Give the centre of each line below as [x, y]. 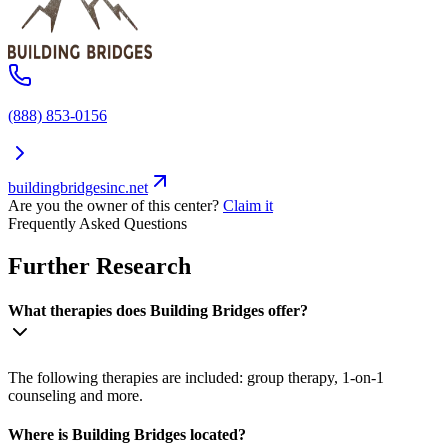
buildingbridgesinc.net [78, 188]
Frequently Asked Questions [97, 224]
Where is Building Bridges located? [127, 435]
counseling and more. [75, 395]
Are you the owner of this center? [113, 206]
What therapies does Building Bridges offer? [158, 310]
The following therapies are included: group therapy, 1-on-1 [196, 377]
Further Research [99, 266]
